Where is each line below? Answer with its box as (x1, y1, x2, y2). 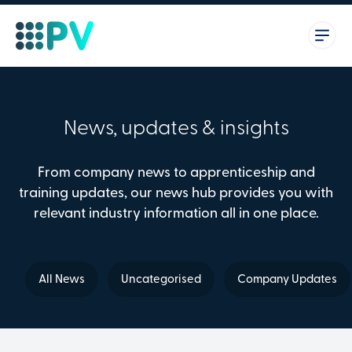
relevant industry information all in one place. (33, 207, 319, 222)
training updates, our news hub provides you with (19, 186, 333, 202)
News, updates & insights (63, 119, 289, 141)
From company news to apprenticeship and (37, 166, 315, 181)
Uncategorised (121, 274, 201, 287)
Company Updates (237, 274, 337, 287)
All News (38, 274, 85, 287)
